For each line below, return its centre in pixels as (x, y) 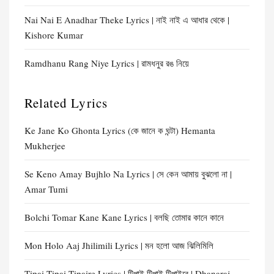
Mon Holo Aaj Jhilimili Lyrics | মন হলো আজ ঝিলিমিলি (119, 245)
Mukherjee (45, 146)
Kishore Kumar (54, 35)
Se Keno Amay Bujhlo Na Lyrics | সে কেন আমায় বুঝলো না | (128, 174)
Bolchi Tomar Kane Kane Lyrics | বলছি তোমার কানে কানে (124, 217)
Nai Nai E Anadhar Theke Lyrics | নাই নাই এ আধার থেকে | (127, 20)
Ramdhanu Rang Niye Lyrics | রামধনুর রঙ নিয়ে (107, 63)
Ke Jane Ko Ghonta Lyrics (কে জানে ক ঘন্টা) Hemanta (120, 130)
